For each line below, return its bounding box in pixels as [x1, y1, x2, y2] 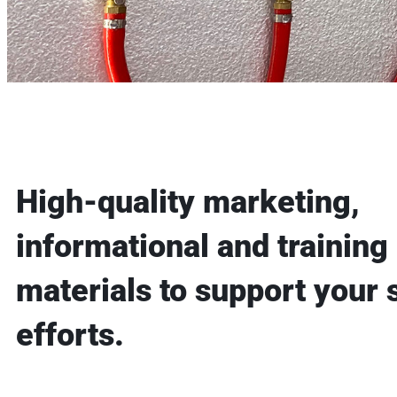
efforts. [16, 315, 124, 354]
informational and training [16, 227, 388, 265]
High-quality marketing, [16, 183, 360, 221]
